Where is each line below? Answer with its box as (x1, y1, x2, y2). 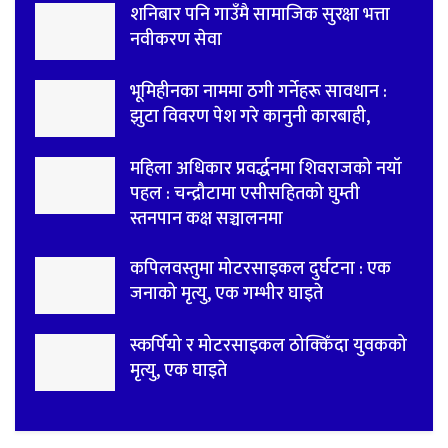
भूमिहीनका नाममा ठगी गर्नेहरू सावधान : (130, 76, 387, 107)
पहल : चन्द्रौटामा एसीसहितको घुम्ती (130, 178, 360, 209)
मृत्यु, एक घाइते (130, 356, 227, 387)
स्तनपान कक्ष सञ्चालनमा (130, 203, 283, 234)
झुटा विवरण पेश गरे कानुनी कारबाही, (130, 101, 370, 132)
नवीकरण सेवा (130, 24, 222, 55)
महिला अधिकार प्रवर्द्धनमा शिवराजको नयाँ (130, 153, 402, 184)
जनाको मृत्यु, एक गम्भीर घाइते (130, 278, 323, 309)
